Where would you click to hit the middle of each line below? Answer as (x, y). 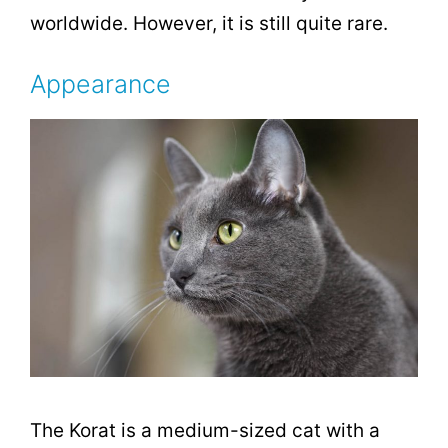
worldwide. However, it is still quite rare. (209, 24)
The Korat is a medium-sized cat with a (205, 431)
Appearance (100, 83)
